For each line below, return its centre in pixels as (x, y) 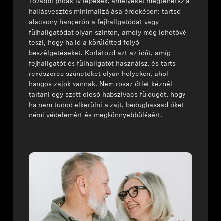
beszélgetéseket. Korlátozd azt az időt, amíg (100, 54)
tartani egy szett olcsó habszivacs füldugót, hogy (107, 95)
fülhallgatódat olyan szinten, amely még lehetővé (108, 33)
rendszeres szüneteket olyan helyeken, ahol (99, 74)
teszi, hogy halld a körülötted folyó (84, 43)
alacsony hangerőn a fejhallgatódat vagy (94, 23)
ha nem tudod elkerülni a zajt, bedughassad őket (107, 106)
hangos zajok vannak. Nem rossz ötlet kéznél (101, 85)
